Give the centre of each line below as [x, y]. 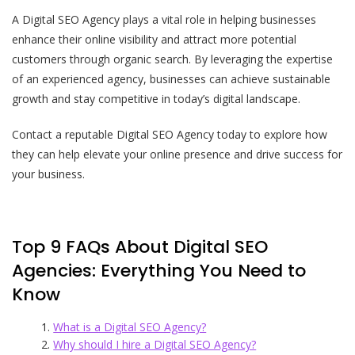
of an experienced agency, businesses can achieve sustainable [171, 78]
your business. [48, 174]
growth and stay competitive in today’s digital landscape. [156, 98]
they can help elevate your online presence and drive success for [177, 154]
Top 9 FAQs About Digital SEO [140, 246]
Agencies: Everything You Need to [159, 270]
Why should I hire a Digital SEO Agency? [155, 344]
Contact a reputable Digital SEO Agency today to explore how [170, 134]
